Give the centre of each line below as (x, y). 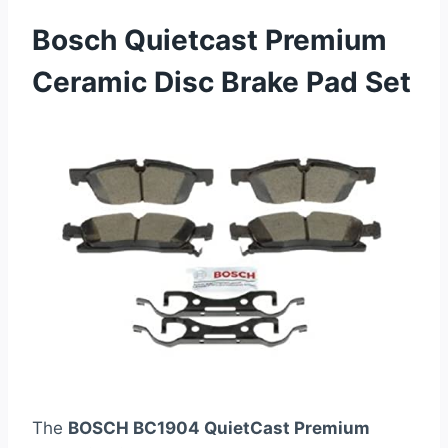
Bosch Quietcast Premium (209, 40)
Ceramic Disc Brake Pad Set (221, 82)
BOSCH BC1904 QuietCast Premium (219, 428)
